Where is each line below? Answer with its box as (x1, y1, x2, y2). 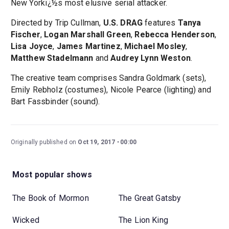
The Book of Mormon (12, 193, 89, 203)
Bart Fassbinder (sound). (10, 97, 100, 107)
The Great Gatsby (119, 193, 181, 203)
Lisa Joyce (10, 41, 53, 52)
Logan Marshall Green (44, 30, 131, 40)
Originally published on (10, 139, 78, 146)
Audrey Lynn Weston (110, 53, 191, 63)
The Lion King (119, 215, 168, 225)
